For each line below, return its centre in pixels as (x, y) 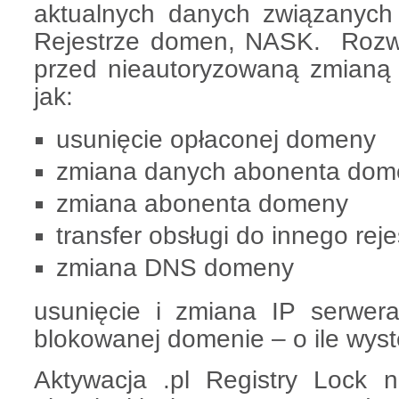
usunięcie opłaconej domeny (216, 139)
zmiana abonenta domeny (202, 203)
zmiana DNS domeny (175, 267)
